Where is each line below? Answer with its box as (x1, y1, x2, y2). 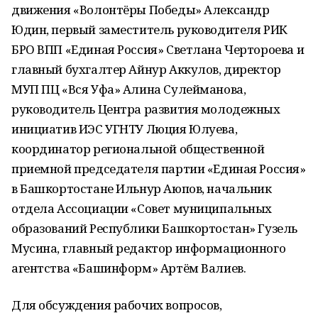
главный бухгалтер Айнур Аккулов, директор (11, 61, 281, 77)
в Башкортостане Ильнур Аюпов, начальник (11, 180, 272, 197)
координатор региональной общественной (11, 141, 265, 157)
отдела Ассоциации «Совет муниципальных (11, 200, 273, 216)
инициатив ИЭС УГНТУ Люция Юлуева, (11, 121, 238, 137)
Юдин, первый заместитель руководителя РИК (11, 21, 287, 38)
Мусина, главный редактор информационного (11, 240, 286, 256)
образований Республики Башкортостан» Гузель (11, 220, 297, 236)
